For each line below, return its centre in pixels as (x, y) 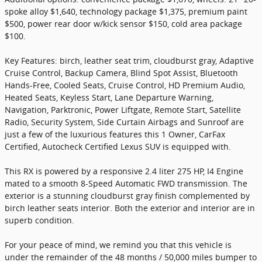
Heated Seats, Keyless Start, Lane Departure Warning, (109, 97)
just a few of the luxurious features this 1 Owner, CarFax (115, 134)
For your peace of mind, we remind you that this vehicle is (118, 244)
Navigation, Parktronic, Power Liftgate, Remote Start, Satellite (123, 109)
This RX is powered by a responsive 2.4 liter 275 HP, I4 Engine (124, 171)
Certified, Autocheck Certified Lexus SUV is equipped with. (118, 146)
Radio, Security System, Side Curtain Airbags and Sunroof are (124, 122)
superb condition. (39, 220)
